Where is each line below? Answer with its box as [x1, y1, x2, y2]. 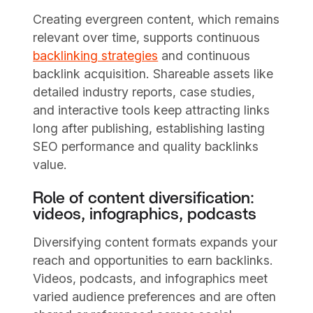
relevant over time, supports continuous [33, 29, 261, 45]
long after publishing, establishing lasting [33, 120, 265, 136]
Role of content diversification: [33, 189, 255, 207]
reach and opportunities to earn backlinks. [33, 253, 274, 268]
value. [33, 156, 68, 172]
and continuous [158, 48, 251, 63]
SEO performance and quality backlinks [33, 138, 259, 154]
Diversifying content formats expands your [33, 235, 278, 250]
